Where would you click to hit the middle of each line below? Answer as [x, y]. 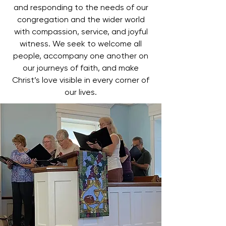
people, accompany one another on [81, 55]
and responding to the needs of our [81, 7]
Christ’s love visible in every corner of [81, 80]
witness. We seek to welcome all [81, 43]
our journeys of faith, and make [81, 68]
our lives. [81, 92]
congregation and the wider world [81, 19]
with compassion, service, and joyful [81, 31]
